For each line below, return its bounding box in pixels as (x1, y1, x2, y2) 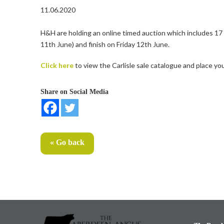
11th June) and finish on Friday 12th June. (40, 40, 169, 49)
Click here (40, 60, 73, 69)
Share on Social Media (40, 87, 108, 95)
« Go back (49, 137, 84, 146)
